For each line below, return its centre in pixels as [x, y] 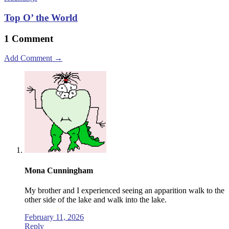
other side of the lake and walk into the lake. [96, 199]
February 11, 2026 [54, 217]
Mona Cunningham [59, 170]
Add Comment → [33, 58]
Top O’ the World [41, 17]
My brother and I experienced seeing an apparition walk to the [124, 190]
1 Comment [29, 38]
